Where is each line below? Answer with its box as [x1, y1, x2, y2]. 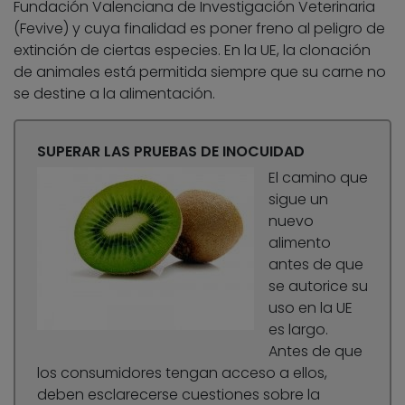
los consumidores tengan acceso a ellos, [37, 363, 327, 384]
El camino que [268, 167, 368, 189]
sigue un [268, 189, 328, 211]
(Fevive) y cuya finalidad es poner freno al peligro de [14, 18, 385, 40]
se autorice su [268, 276, 368, 297]
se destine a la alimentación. [14, 83, 215, 105]
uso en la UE [268, 297, 353, 319]
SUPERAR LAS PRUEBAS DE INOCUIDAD [37, 141, 305, 163]
